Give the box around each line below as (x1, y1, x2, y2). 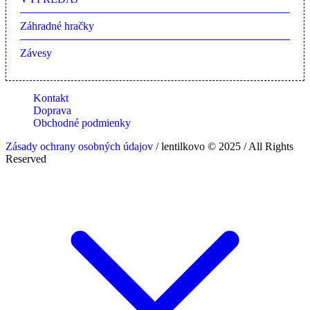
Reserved (6, 153, 46, 165)
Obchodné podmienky (33, 117, 131, 129)
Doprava (33, 104, 71, 117)
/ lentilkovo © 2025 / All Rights (153, 140, 293, 153)
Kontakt (33, 92, 69, 104)
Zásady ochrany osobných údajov (6, 140, 153, 153)
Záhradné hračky (20, 20, 94, 33)
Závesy (20, 47, 52, 60)
